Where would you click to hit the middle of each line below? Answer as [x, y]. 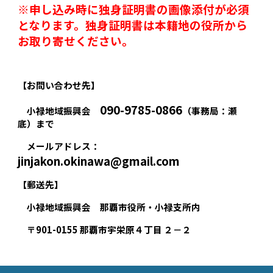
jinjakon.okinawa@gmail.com [99, 161]
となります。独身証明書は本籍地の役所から [133, 25]
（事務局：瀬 [210, 111]
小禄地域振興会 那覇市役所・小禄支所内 [109, 207]
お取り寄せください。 [76, 41]
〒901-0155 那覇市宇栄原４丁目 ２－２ [105, 230]
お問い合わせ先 [59, 85]
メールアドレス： [59, 146]
